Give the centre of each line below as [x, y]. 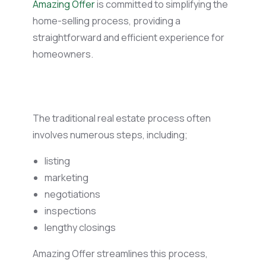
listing [58, 161]
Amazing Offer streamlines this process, [120, 254]
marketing [67, 178]
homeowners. [65, 54]
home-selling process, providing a [107, 21]
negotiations [73, 194]
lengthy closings [81, 228]
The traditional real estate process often [122, 118]
